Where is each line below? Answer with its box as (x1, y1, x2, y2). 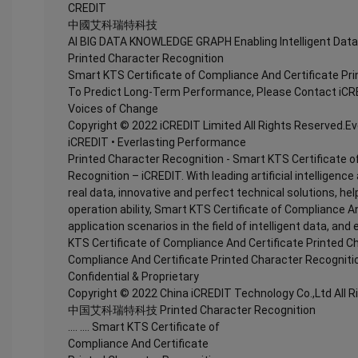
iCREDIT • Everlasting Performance (68, 136, 246, 149)
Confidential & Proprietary (68, 270, 199, 283)
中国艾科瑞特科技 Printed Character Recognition (68, 304, 316, 316)
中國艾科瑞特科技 (68, 18, 157, 31)
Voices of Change (68, 102, 158, 115)
